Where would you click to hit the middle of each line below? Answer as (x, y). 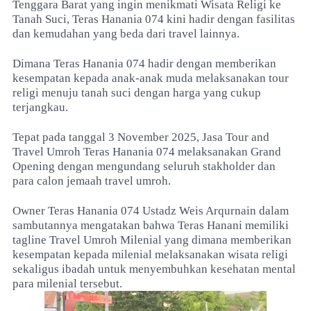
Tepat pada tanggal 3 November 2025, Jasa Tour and (141, 137)
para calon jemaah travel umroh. (92, 181)
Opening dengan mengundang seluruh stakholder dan (144, 166)
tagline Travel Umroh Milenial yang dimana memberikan (152, 240)
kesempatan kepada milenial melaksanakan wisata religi (150, 254)
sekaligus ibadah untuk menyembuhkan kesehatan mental (154, 269)
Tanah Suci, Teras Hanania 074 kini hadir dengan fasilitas (154, 19)
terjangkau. (40, 107)
